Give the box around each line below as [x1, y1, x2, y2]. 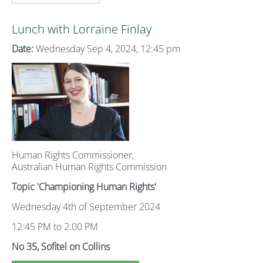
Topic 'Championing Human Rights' [12, 180, 156, 193]
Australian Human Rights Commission [12, 160, 167, 173]
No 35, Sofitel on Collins [12, 240, 110, 253]
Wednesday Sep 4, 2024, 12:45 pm [33, 42, 180, 55]
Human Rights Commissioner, [12, 149, 134, 161]
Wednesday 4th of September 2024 [12, 200, 160, 213]
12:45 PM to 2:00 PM [12, 220, 98, 233]
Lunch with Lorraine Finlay [12, 21, 151, 37]
